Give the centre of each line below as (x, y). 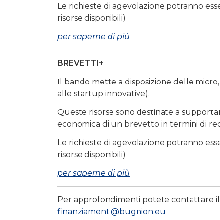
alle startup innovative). (104, 94)
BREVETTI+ (81, 63)
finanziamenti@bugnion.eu (111, 212)
